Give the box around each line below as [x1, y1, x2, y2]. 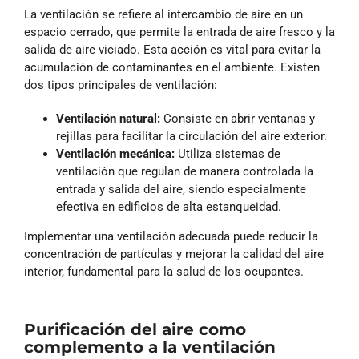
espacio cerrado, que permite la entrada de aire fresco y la [24, 24, 335, 39]
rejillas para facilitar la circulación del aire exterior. [56, 128, 327, 143]
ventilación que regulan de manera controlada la [56, 163, 313, 179]
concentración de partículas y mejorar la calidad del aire [24, 246, 324, 261]
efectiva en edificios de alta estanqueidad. [56, 199, 281, 214]
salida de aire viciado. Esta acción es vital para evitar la [24, 42, 321, 57]
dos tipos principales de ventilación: [24, 77, 217, 92]
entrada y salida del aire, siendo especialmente [56, 181, 306, 196]
